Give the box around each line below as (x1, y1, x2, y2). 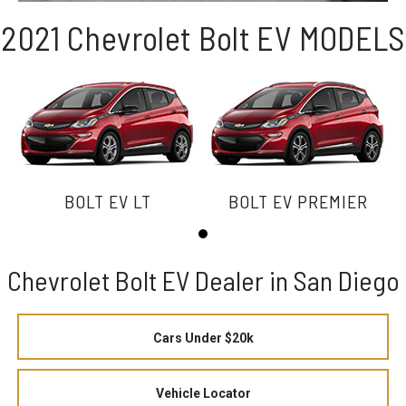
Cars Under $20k (152, 330, 254, 345)
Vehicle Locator (155, 385, 251, 401)
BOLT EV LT (64, 189, 151, 212)
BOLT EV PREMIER (228, 189, 368, 212)
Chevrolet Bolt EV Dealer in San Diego (6, 263, 400, 296)
